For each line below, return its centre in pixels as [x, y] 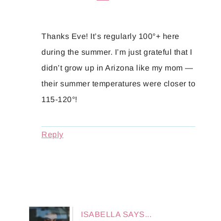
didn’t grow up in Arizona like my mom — [117, 68]
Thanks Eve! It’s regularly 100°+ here [110, 37]
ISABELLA [101, 215]
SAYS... [137, 215]
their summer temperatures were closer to [118, 84]
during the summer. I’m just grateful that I [117, 52]
